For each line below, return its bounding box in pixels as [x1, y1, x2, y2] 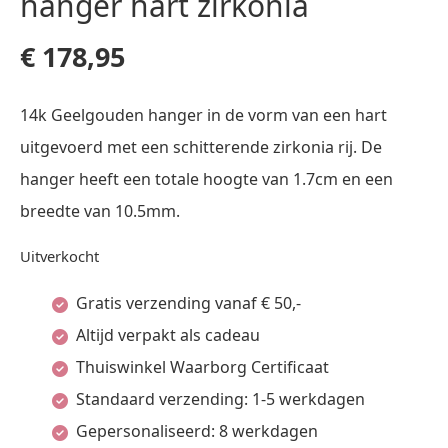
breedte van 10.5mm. [20, 200, 180, 222]
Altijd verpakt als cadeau [76, 324, 260, 346]
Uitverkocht [20, 246, 99, 266]
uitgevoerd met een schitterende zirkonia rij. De [20, 136, 382, 158]
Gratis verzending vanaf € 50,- [76, 292, 301, 314]
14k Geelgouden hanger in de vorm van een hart [20, 104, 387, 126]
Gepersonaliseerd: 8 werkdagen [76, 420, 318, 442]
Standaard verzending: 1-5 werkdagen [76, 388, 365, 410]
